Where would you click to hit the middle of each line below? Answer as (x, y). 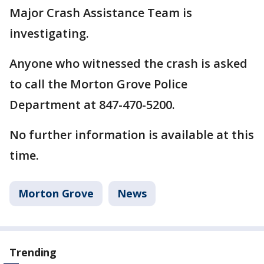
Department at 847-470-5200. (94, 105)
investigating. (49, 33)
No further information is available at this (132, 135)
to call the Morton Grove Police (98, 84)
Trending (33, 252)
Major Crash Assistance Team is (101, 13)
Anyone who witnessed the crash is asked (128, 63)
